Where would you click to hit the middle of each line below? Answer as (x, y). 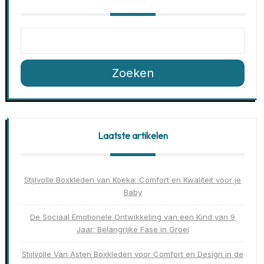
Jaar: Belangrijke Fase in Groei (133, 230)
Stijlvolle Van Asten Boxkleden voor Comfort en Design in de (133, 254)
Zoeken (133, 73)
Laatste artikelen (133, 136)
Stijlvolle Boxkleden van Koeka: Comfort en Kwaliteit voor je (133, 180)
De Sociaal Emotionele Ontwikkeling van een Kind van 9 (133, 217)
